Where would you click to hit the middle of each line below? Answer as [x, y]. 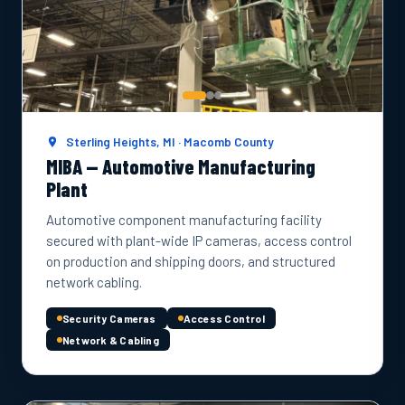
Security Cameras [109, 318]
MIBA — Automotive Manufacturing [181, 166]
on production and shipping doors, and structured [191, 261]
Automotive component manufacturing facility [184, 220]
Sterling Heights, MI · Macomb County [169, 141]
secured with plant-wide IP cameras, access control [199, 240]
